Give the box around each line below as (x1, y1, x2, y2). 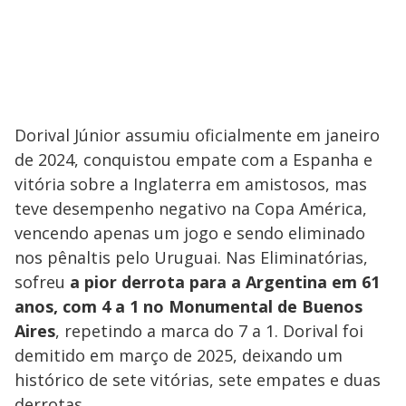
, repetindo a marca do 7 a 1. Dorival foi (55, 319, 363, 342)
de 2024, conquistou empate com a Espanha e (14, 148, 372, 170)
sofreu (14, 270, 70, 293)
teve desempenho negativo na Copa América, (14, 197, 367, 219)
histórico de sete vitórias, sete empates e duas (14, 368, 381, 391)
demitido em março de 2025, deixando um (14, 343, 343, 366)
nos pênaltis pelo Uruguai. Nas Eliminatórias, (14, 246, 368, 268)
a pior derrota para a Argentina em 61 (70, 270, 380, 293)
